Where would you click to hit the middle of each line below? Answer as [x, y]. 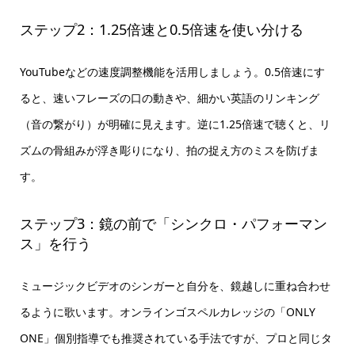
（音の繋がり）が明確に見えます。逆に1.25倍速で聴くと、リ [175, 124]
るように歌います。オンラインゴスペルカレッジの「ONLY [167, 311]
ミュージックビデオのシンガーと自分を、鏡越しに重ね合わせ [175, 285]
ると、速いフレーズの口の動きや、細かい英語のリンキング [169, 98]
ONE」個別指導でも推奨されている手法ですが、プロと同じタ [176, 338]
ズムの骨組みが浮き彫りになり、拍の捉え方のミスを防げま [169, 151]
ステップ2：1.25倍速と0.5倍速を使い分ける [161, 30]
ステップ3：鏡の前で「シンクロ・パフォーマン [173, 223]
